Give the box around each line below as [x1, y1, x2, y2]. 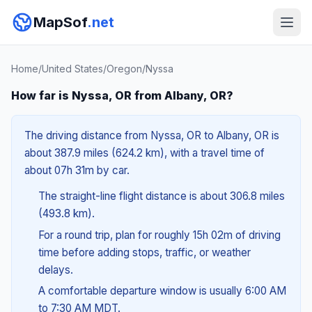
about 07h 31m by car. [24, 164, 130, 177]
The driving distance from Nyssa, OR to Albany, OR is [24, 129, 279, 142]
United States [42, 63, 103, 75]
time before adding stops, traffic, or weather [38, 245, 251, 259]
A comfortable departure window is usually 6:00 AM [38, 284, 286, 298]
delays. [38, 263, 73, 276]
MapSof [33, 14, 87, 31]
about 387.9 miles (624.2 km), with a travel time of [24, 146, 265, 159]
